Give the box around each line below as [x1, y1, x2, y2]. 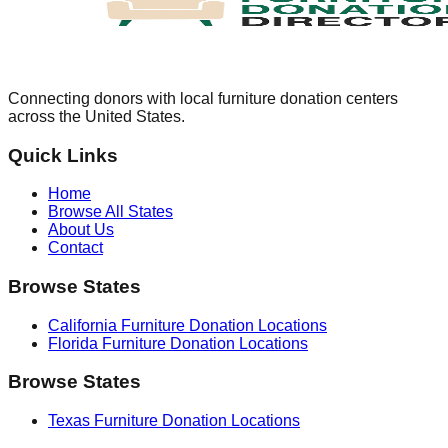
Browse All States [48, 203, 173, 221]
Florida [48, 334, 98, 352]
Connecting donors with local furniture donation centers [8, 89, 398, 107]
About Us [48, 221, 114, 239]
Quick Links [8, 144, 118, 166]
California [48, 316, 117, 334]
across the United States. [8, 107, 185, 125]
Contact [48, 239, 103, 257]
